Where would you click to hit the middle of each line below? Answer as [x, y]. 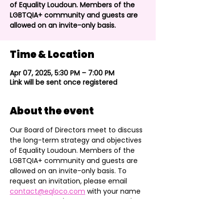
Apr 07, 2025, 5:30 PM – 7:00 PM [62, 73]
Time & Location [52, 54]
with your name [114, 191]
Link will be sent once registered [64, 82]
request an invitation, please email [69, 181]
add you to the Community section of [76, 212]
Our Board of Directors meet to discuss [77, 130]
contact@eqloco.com [47, 191]
